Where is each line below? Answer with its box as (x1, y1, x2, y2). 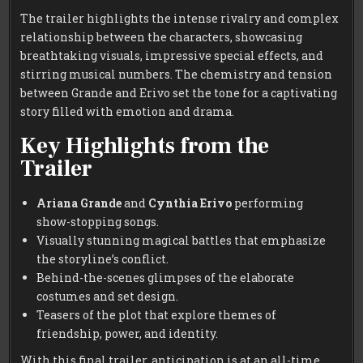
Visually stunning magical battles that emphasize (36, 233, 327, 249)
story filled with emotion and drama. (20, 104, 235, 120)
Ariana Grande (36, 195, 122, 211)
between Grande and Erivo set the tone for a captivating (20, 85, 338, 101)
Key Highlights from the (20, 131, 270, 161)
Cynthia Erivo (148, 195, 233, 211)
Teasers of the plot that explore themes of (36, 307, 277, 323)
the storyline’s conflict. (36, 251, 169, 267)
